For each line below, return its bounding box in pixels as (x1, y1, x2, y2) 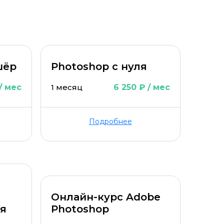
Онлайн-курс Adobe (50, 191, 160, 203)
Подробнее (88, 117, 132, 126)
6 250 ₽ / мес (113, 82, 170, 92)
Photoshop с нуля (50, 60, 147, 72)
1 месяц (50, 82, 82, 92)
